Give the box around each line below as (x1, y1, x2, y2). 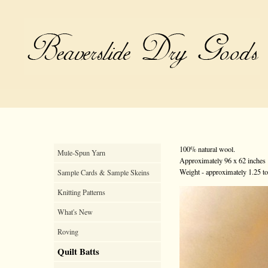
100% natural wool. (179, 144, 235, 154)
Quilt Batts (57, 245, 99, 258)
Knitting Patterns (57, 187, 105, 197)
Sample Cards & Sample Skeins (57, 167, 150, 177)
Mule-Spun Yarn (57, 148, 105, 157)
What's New (57, 207, 93, 217)
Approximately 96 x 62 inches (179, 156, 266, 165)
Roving (57, 227, 78, 236)
